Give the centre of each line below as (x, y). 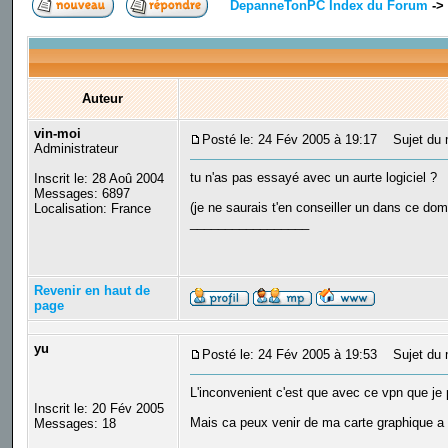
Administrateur (75, 149)
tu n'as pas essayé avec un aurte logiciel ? (313, 178)
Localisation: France (92, 209)
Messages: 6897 (81, 194)
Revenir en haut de (91, 291)
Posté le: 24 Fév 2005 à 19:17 (289, 140)
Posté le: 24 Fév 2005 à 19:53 (289, 355)
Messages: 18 (74, 424)
